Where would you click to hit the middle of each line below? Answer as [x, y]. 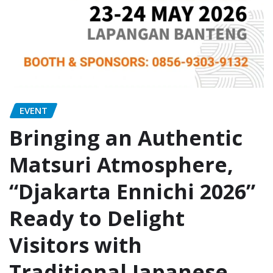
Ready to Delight [97, 218]
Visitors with [76, 245]
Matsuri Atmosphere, [121, 164]
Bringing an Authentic [126, 137]
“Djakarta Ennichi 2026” [132, 191]
